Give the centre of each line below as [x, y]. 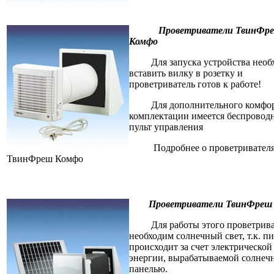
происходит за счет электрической [201, 247]
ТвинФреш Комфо [45, 159]
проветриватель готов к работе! [195, 84]
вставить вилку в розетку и [186, 73]
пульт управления [166, 127]
